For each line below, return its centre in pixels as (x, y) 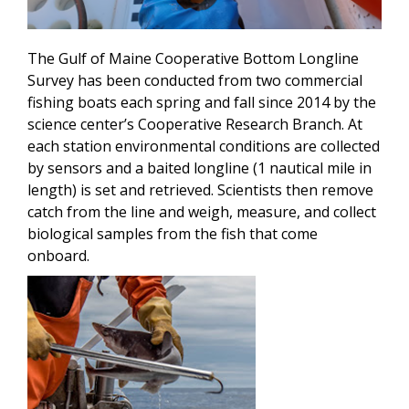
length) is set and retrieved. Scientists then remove (200, 190)
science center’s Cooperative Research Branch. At (195, 125)
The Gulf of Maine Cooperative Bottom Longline (193, 59)
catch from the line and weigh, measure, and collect (202, 212)
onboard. (58, 256)
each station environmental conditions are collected (204, 147)
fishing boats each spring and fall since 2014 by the (202, 103)
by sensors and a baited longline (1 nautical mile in (199, 168)
